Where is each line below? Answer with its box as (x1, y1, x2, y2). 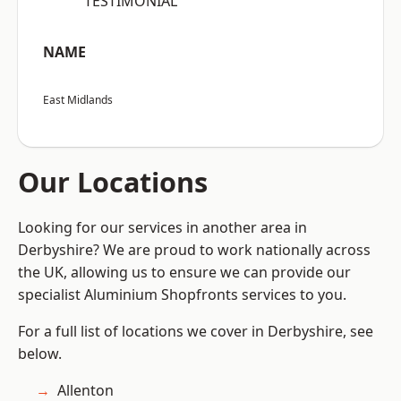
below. (18, 344, 62, 364)
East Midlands (43, 92, 113, 108)
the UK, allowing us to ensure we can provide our (18, 262, 351, 283)
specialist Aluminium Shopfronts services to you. (18, 285, 346, 305)
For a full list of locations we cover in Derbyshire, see (18, 321, 373, 342)
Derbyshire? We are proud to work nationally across (18, 240, 371, 260)
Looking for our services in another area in (18, 218, 307, 238)
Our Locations (18, 163, 208, 201)
